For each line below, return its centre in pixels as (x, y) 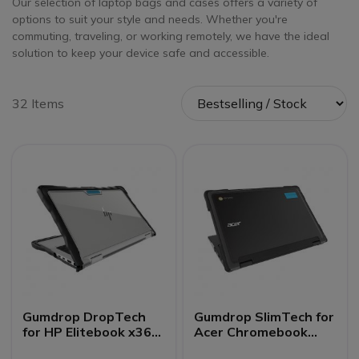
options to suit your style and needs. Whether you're (150, 19)
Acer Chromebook (251, 332)
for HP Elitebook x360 (91, 332)
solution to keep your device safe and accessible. (142, 53)
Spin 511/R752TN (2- (261, 347)
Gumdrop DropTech (85, 317)
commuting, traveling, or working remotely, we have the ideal (171, 36)
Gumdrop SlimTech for (264, 317)
